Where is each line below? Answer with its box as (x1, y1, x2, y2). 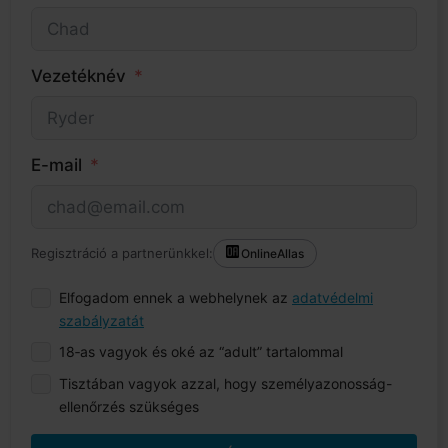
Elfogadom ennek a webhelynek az (59, 288, 292, 306)
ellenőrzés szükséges (59, 397, 199, 415)
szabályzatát (59, 311, 144, 329)
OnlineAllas (241, 245, 305, 261)
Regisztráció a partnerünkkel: (31, 245, 213, 262)
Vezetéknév (31, 65, 126, 86)
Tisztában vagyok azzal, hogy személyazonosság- (59, 374, 392, 392)
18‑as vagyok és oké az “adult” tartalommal (59, 342, 343, 360)
